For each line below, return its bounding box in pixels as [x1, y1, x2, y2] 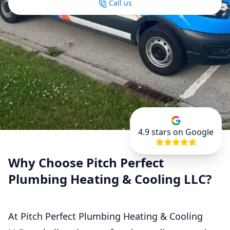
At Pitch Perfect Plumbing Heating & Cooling [8, 210, 203, 223]
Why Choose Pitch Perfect [8, 154, 164, 171]
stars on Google [149, 126, 214, 138]
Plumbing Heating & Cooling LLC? [8, 170, 212, 188]
